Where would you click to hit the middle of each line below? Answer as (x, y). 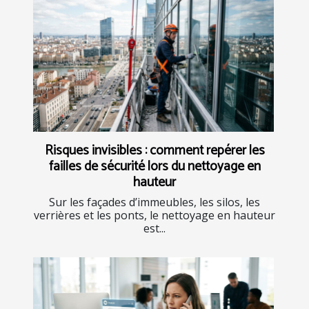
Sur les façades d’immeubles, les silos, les (154, 202)
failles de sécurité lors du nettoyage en (154, 167)
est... (154, 229)
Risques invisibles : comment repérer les (154, 151)
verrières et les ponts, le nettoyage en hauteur (154, 216)
